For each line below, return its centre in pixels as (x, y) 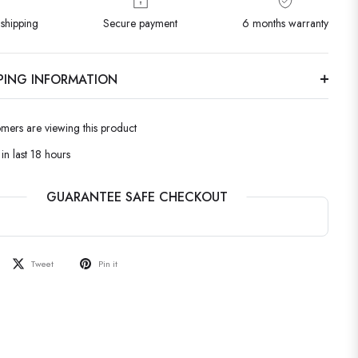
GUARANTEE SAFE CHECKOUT (137, 197)
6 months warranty (285, 24)
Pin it (108, 264)
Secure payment (141, 24)
